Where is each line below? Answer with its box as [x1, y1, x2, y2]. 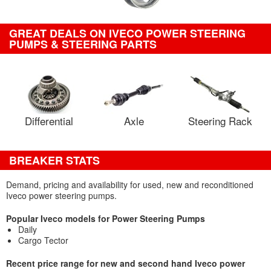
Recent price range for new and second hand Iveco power [6, 257, 245, 269]
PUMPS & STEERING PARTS [9, 36, 157, 52]
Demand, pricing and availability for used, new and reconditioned [6, 178, 253, 191]
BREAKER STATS [9, 152, 100, 168]
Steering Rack [188, 113, 252, 128]
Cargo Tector [18, 234, 68, 246]
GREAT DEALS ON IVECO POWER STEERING [9, 25, 246, 41]
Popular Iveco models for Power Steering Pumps [6, 212, 205, 224]
